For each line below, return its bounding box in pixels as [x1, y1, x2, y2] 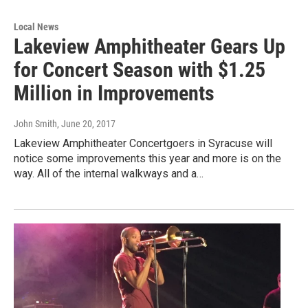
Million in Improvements [14, 80, 214, 105]
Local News [14, 21, 58, 32]
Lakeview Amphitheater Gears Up [14, 34, 285, 58]
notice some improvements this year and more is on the [14, 151, 281, 165]
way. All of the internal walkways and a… [14, 166, 203, 180]
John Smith [14, 118, 57, 129]
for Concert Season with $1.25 [14, 57, 265, 82]
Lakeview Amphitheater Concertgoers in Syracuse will [14, 136, 272, 150]
